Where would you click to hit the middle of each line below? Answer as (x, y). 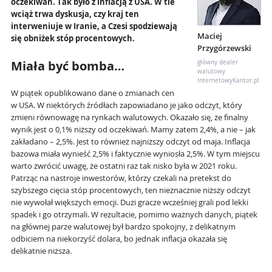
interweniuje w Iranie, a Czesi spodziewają (94, 27)
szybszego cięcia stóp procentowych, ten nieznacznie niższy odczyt (131, 191)
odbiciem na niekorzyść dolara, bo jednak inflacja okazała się (119, 239)
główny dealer (218, 63)
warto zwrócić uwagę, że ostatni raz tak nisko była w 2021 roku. (124, 166)
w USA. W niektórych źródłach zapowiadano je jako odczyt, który (127, 106)
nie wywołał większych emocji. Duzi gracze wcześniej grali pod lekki (130, 203)
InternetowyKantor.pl (228, 81)
